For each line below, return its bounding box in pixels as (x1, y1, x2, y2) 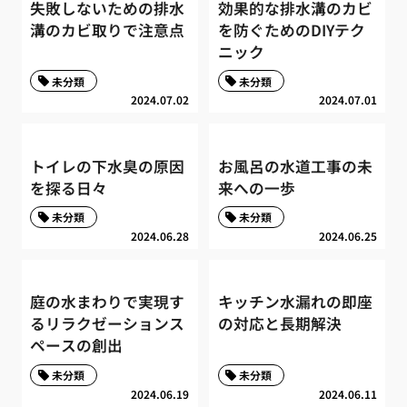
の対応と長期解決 (217, 313, 342, 335)
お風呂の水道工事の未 (217, 154, 372, 177)
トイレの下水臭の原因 (30, 154, 185, 177)
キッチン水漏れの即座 (217, 291, 372, 313)
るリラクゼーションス (30, 313, 185, 335)
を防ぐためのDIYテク (217, 18, 365, 41)
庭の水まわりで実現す (30, 291, 185, 313)
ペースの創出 (30, 334, 124, 357)
